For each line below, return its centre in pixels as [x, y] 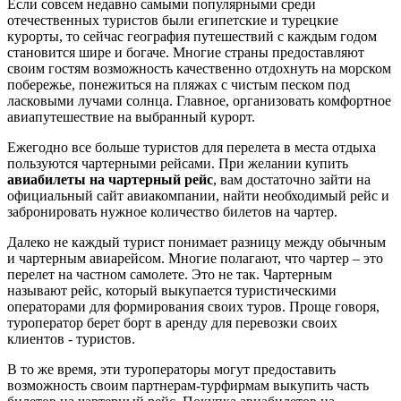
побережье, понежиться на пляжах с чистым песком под [179, 85]
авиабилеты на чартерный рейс [110, 180]
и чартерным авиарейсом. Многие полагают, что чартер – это [195, 259]
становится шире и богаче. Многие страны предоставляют [186, 53]
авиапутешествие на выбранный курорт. [131, 117]
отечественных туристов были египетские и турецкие [173, 21]
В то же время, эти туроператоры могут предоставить [171, 370]
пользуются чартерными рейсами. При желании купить [178, 164]
